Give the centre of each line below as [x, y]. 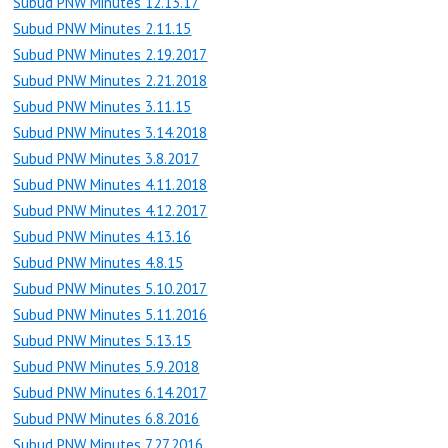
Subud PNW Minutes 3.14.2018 [110, 133]
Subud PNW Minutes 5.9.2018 [106, 367]
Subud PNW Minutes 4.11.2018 [110, 185]
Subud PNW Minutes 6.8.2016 [106, 419]
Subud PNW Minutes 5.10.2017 [110, 289]
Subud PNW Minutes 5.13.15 [102, 341]
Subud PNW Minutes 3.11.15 [102, 107]
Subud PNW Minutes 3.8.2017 [106, 159]
